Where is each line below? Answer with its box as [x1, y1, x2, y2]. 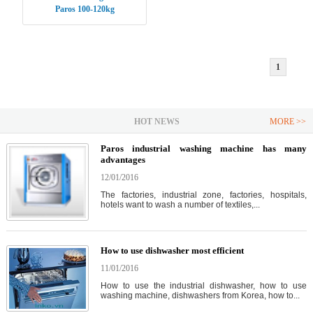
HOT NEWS [133, 116, 180, 126]
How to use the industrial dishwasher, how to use [100, 280, 307, 291]
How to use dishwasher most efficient [100, 245, 244, 256]
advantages [100, 154, 145, 165]
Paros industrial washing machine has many [100, 143, 307, 154]
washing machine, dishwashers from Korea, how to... [100, 290, 300, 300]
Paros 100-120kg [54, 4, 115, 15]
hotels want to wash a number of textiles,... [100, 199, 260, 210]
